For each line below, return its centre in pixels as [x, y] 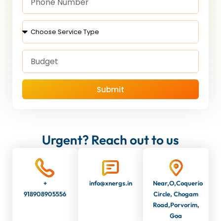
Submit [110, 89]
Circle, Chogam [176, 194]
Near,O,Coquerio [178, 183]
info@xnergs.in [110, 183]
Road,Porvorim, [176, 205]
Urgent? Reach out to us [110, 140]
